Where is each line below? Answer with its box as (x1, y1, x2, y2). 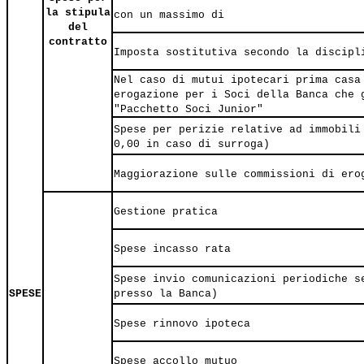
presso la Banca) (114, 288, 218, 301)
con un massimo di (114, 9, 224, 22)
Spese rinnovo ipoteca (114, 318, 250, 331)
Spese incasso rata (114, 243, 231, 256)
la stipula (45, 6, 110, 19)
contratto (48, 36, 107, 49)
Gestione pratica (114, 206, 218, 219)
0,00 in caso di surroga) (114, 138, 270, 151)
